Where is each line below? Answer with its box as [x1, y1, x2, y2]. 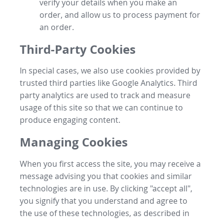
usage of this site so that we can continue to [20, 102, 183, 113]
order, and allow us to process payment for [39, 9, 200, 20]
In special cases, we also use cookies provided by [20, 65, 200, 76]
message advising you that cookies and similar [20, 171, 192, 182]
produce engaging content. [20, 114, 120, 126]
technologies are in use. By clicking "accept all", [20, 183, 192, 194]
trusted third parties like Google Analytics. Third [20, 77, 197, 89]
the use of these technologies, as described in [20, 208, 189, 219]
